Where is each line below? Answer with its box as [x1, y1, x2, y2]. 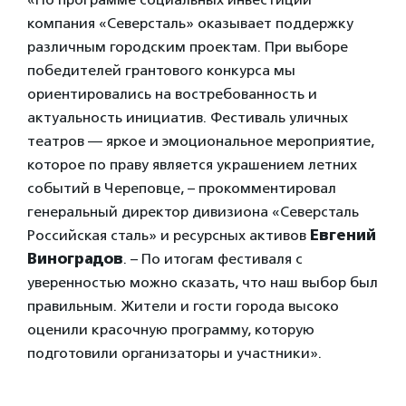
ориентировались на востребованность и [27, 85, 317, 103]
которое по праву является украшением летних [27, 156, 357, 174]
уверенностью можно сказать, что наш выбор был [27, 274, 378, 292]
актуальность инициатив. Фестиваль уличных [27, 109, 348, 127]
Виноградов [27, 250, 123, 268]
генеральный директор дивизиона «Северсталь [27, 203, 359, 221]
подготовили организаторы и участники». [27, 344, 322, 362]
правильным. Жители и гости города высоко [27, 297, 339, 315]
